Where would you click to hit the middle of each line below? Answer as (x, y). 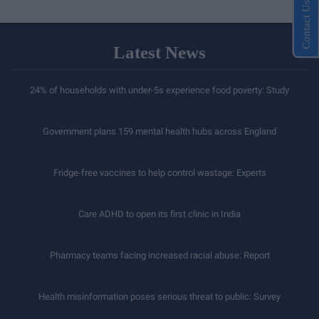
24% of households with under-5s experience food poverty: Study (159, 90)
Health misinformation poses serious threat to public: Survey (159, 296)
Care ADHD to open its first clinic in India (159, 214)
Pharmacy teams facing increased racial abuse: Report (159, 255)
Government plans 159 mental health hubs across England (159, 131)
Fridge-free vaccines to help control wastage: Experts (159, 172)
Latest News (159, 52)
